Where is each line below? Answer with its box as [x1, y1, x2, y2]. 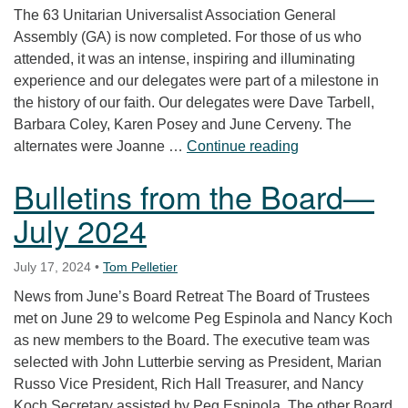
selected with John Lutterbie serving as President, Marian [14, 353, 382, 370]
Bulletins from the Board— [14, 173, 374, 219]
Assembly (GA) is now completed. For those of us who [14, 28, 362, 45]
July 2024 [14, 207, 147, 252]
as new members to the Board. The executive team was [14, 331, 370, 348]
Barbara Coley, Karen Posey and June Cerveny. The [14, 116, 352, 132]
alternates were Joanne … [14, 138, 187, 154]
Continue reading [187, 138, 299, 154]
